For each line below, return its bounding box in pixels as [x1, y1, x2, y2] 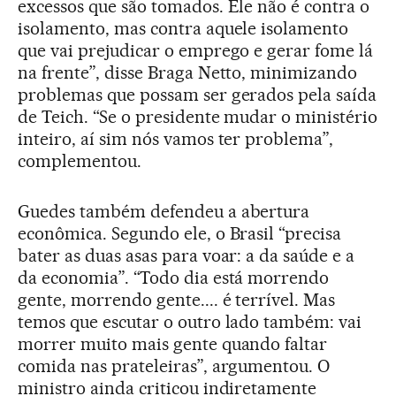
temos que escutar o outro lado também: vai [18, 310, 362, 332]
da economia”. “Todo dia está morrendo [18, 266, 330, 288]
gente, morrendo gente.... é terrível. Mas [18, 288, 336, 310]
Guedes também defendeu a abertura [18, 200, 310, 222]
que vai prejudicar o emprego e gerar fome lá [18, 39, 374, 61]
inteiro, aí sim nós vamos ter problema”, [18, 127, 334, 149]
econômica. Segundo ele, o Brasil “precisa [18, 222, 342, 244]
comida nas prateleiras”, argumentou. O [18, 354, 331, 377]
